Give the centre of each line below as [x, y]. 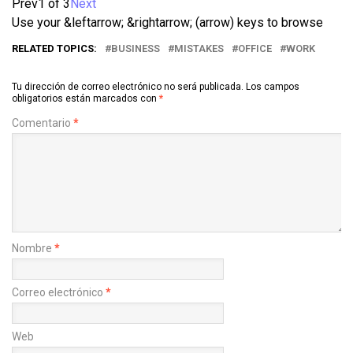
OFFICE [255, 48]
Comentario [43, 123]
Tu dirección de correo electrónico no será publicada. [128, 86]
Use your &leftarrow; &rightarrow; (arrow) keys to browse [167, 22]
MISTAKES [199, 48]
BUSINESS [136, 48]
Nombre [33, 248]
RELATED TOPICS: [54, 48]
